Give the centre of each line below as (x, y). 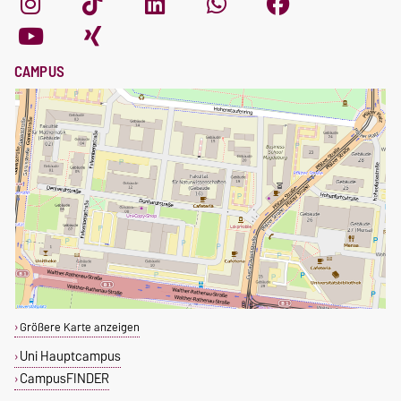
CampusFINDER (64, 379)
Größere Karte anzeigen (79, 328)
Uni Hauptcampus (70, 356)
